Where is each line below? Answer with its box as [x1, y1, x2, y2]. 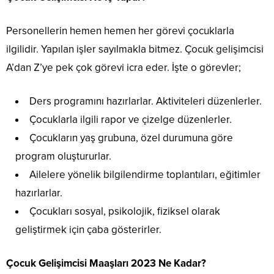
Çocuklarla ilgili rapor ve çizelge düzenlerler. [29, 113, 232, 126]
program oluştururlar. [15, 150, 111, 163]
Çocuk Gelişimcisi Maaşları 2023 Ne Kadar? [6, 257, 206, 270]
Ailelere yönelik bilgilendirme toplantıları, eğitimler [29, 168, 261, 181]
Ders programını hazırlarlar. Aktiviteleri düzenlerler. [29, 95, 262, 108]
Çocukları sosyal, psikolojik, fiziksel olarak [29, 205, 220, 218]
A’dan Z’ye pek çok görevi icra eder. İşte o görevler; [6, 61, 241, 74]
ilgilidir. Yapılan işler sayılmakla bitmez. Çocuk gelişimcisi [6, 43, 264, 56]
